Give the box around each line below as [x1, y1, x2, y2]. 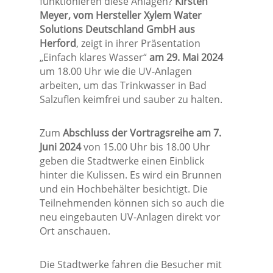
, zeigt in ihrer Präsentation [76, 37, 200, 51]
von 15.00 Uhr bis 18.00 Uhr [80, 140, 210, 154]
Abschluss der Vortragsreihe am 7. [62, 126, 221, 140]
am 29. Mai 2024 [149, 51, 223, 65]
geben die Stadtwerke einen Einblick [39, 154, 204, 168]
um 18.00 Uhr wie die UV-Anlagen [39, 65, 192, 79]
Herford [39, 37, 76, 51]
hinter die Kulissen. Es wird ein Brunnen [39, 168, 222, 182]
